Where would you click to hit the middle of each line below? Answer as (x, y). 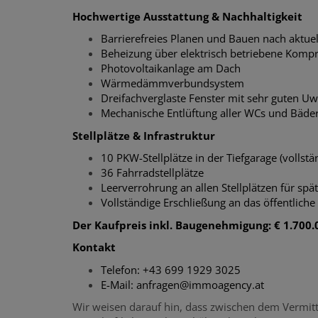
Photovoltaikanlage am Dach (172, 68)
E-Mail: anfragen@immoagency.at (182, 284)
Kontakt (94, 247)
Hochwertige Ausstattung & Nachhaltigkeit (187, 16)
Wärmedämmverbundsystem (172, 83)
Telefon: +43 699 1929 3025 (171, 269)
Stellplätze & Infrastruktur (144, 135)
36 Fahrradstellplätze (152, 172)
